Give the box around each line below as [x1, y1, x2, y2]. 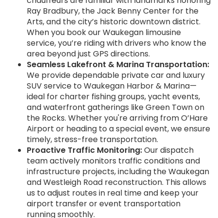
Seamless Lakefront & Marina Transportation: [27, 59, 209, 71]
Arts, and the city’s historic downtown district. [27, 16, 200, 28]
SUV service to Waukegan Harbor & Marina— [27, 80, 197, 92]
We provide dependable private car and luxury [27, 70, 205, 81]
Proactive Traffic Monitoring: [27, 145, 142, 156]
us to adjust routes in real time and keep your [27, 187, 199, 199]
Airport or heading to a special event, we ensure [27, 123, 210, 135]
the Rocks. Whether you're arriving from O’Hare [27, 112, 208, 124]
